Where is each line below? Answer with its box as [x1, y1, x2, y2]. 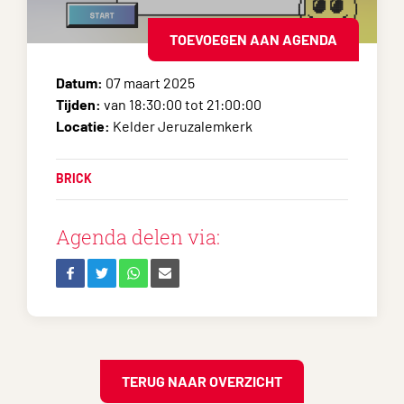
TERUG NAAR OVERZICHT [122, 372, 282, 390]
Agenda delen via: [56, 224, 220, 250]
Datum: [56, 74, 103, 91]
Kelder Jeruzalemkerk [113, 117, 252, 134]
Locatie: [56, 117, 113, 134]
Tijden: [56, 96, 101, 113]
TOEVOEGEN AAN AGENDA [170, 31, 337, 48]
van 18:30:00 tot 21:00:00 [101, 96, 262, 113]
